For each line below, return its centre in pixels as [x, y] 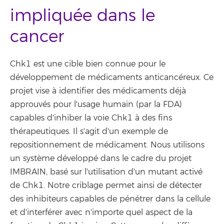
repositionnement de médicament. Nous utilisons [107, 145]
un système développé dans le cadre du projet [101, 158]
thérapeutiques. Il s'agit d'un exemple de [89, 131]
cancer [37, 37]
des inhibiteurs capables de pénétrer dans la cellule [110, 199]
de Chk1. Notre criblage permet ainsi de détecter [106, 185]
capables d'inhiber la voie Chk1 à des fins [91, 118]
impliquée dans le [82, 16]
